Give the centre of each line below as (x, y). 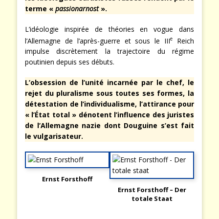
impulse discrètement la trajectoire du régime (109, 51)
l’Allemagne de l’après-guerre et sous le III (98, 41)
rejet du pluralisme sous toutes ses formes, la (109, 93)
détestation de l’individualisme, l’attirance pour (109, 104)
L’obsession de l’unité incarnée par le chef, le (109, 83)
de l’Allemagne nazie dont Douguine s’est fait (109, 126)
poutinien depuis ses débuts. (70, 62)
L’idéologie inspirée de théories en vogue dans (109, 29)
